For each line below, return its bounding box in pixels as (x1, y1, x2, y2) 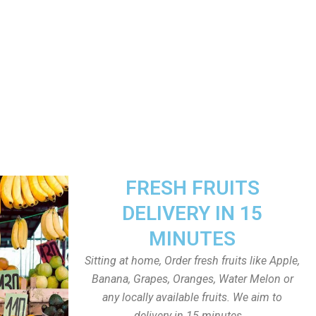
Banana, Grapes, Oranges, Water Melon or (91, 272, 293, 286)
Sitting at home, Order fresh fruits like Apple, (85, 254, 300, 267)
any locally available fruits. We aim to (102, 291, 282, 304)
